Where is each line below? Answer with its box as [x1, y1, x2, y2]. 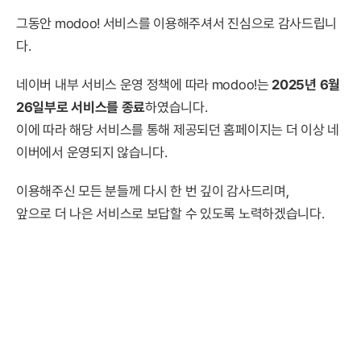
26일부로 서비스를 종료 [16, 99, 146, 115]
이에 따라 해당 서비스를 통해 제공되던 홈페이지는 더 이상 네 [16, 122, 339, 138]
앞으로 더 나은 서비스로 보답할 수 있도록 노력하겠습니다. [16, 205, 325, 222]
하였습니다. [145, 99, 208, 115]
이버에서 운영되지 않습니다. [16, 144, 168, 160]
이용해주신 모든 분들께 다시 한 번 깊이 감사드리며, [16, 183, 289, 199]
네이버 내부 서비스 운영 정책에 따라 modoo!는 [16, 77, 272, 93]
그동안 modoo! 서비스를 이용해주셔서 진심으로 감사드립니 [16, 15, 338, 31]
